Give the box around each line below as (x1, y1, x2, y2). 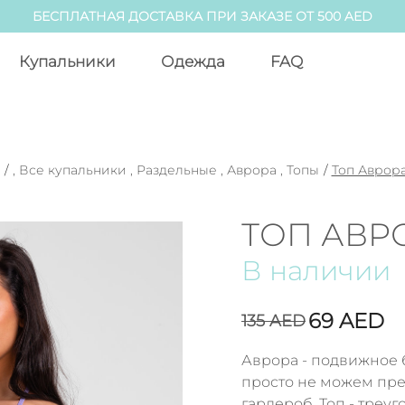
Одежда (161, 52, 226, 71)
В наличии (241, 254, 391, 287)
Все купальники (18, 162, 127, 178)
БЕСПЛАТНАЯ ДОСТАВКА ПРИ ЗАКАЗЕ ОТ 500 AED (33, 8, 372, 24)
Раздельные (136, 162, 217, 178)
